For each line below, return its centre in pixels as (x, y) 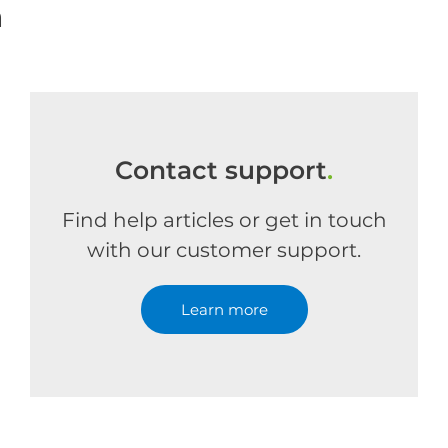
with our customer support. (224, 250)
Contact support (221, 170)
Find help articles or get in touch (224, 220)
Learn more (224, 309)
